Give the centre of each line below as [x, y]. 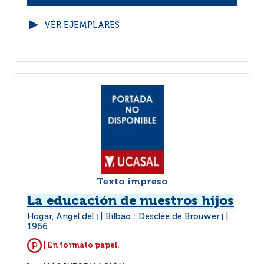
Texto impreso [132, 182]
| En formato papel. [81, 245]
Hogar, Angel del [62, 217]
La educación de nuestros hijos [131, 202]
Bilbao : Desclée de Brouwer [163, 217]
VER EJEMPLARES [82, 25]
